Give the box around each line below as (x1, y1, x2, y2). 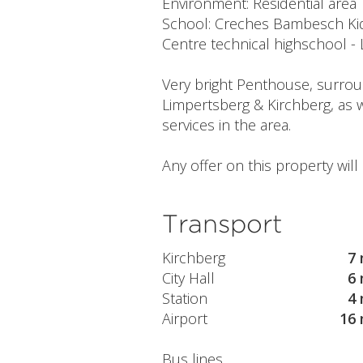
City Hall (161, 267, 215, 288)
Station (161, 288, 207, 308)
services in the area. (161, 115, 291, 135)
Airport (161, 308, 207, 328)
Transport (161, 208, 282, 239)
